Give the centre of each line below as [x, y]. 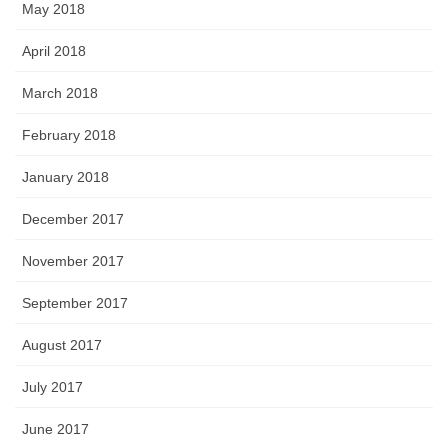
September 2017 [75, 302]
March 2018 [60, 92]
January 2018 [65, 176]
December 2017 [73, 218]
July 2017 [52, 386]
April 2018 [54, 50]
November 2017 [73, 260]
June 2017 [55, 428]
